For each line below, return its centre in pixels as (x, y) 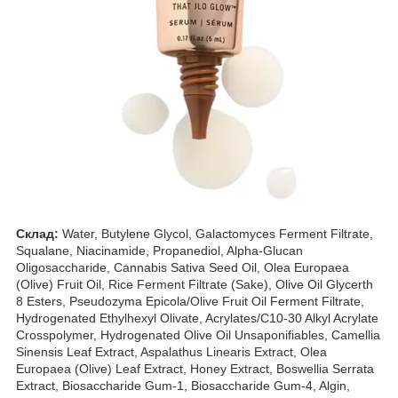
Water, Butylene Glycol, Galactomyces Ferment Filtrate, (218, 233)
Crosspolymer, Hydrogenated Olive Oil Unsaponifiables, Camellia (198, 334)
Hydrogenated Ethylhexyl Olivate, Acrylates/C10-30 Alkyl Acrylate (197, 318)
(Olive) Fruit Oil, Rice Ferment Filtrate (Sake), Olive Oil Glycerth (195, 284)
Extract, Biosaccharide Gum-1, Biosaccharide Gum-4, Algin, (183, 385)
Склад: (39, 233)
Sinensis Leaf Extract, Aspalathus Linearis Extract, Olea (171, 351)
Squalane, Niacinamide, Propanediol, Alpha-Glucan (159, 250)
